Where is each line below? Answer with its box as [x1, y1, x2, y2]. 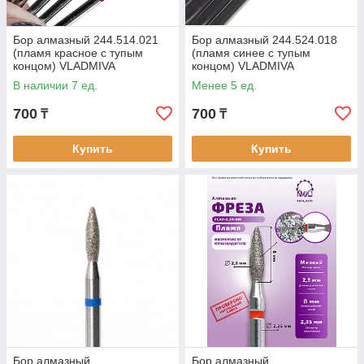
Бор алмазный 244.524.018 [192, 33, 337, 46]
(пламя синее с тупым [192, 46, 310, 59]
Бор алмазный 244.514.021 [13, 33, 158, 46]
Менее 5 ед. [192, 79, 257, 92]
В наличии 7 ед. [13, 79, 97, 92]
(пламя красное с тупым [13, 46, 143, 59]
